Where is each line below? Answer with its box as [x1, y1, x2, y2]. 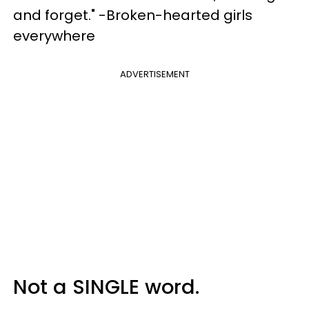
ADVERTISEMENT [119, 68, 190, 81]
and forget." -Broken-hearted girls [13, 6, 252, 25]
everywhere [13, 26, 95, 46]
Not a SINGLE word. [13, 273, 199, 301]
